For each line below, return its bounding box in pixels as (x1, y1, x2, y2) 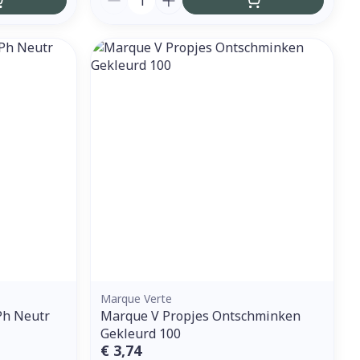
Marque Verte (100, 290, 173, 306)
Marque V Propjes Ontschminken (100, 306, 301, 325)
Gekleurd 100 (100, 324, 182, 342)
